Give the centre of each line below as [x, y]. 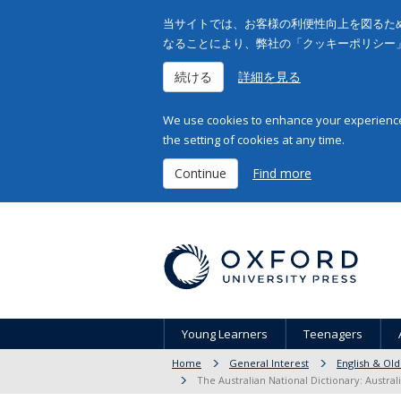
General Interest [269, 363]
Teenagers [333, 334]
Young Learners [225, 334]
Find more [282, 173]
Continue [200, 173]
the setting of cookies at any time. [254, 140]
